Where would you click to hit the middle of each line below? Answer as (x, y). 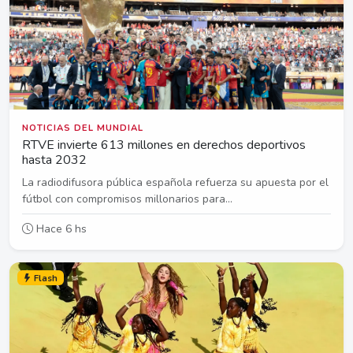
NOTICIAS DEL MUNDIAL (83, 128)
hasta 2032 (54, 160)
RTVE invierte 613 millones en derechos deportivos (164, 145)
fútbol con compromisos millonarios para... (127, 199)
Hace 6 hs (60, 229)
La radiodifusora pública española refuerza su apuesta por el (175, 182)
